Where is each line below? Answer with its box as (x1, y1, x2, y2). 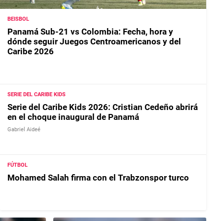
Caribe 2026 (7, 46, 54, 57)
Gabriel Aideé (7, 126, 40, 133)
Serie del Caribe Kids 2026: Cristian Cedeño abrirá (7, 102, 198, 112)
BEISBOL (7, 16, 29, 23)
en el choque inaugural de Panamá (7, 111, 139, 122)
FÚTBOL (7, 162, 28, 169)
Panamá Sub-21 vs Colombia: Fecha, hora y (7, 27, 173, 37)
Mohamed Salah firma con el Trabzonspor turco (7, 173, 189, 183)
